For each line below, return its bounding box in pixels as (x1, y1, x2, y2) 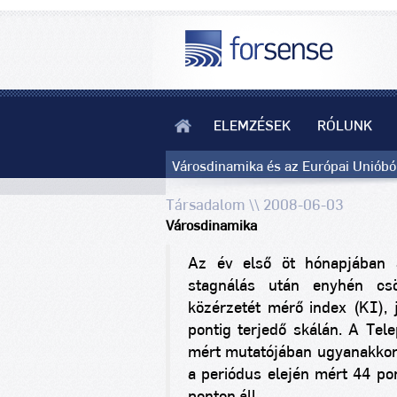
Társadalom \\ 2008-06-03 (166, 198, 344, 213)
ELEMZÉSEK (214, 119, 291, 133)
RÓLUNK (317, 119, 372, 133)
